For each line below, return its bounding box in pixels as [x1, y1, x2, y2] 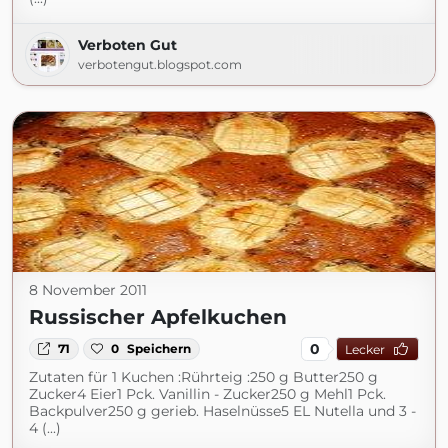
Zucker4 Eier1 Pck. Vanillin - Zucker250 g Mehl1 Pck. [29, 385, 386, 403]
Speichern [127, 341, 192, 356]
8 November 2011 [29, 281, 147, 299]
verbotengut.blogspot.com [78, 57, 242, 72]
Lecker [344, 341, 385, 357]
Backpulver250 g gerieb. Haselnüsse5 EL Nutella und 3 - [29, 402, 416, 420]
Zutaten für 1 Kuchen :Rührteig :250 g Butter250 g [29, 368, 378, 386]
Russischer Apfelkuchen [29, 305, 287, 329]
